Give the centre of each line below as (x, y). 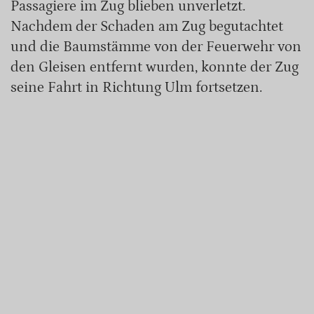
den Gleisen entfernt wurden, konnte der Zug (155, 67)
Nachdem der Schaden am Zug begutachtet (147, 26)
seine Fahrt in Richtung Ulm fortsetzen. (136, 87)
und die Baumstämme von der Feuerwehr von (156, 47)
